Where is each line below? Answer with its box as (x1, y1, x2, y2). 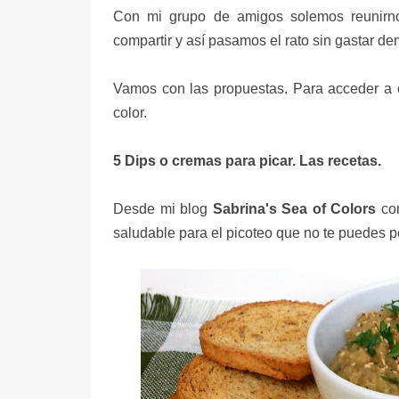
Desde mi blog (113, 200, 213, 216)
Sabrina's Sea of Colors (212, 200, 377, 216)
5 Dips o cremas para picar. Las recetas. (113, 152, 381, 168)
